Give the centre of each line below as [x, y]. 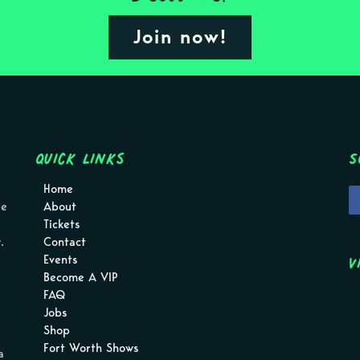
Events [60, 260]
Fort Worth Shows [91, 348]
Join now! [180, 37]
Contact [65, 242]
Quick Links [80, 158]
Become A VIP [81, 277]
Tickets [61, 224]
